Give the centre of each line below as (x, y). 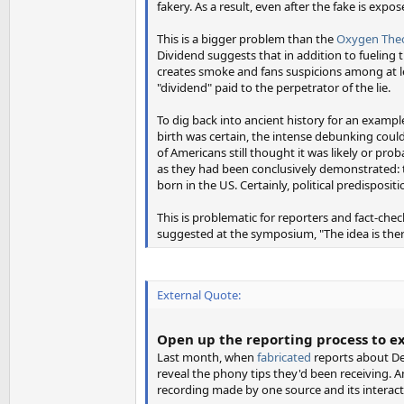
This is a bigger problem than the (247, 39)
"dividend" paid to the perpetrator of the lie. (274, 87)
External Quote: (199, 295)
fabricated (284, 357)
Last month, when (207, 357)
